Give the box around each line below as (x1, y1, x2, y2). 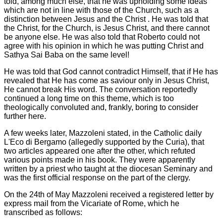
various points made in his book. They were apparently (4, 156, 195, 164)
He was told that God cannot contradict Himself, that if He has (4, 67, 218, 76)
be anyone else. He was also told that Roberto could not (4, 33, 200, 41)
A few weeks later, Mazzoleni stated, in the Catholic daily (4, 129, 202, 137)
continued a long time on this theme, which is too (4, 94, 174, 103)
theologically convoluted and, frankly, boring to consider (4, 103, 198, 111)
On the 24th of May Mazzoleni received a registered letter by (4, 190, 214, 199)
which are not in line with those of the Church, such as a (4, 6, 199, 14)
